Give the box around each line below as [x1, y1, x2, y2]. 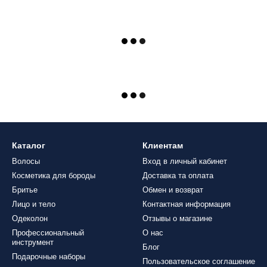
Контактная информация [142, 200, 231, 209]
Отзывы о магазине [142, 214, 212, 223]
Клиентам [142, 141, 183, 150]
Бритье [12, 185, 38, 194]
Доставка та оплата [142, 171, 213, 180]
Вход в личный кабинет [142, 157, 227, 166]
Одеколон [12, 214, 48, 223]
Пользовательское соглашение [142, 257, 255, 266]
